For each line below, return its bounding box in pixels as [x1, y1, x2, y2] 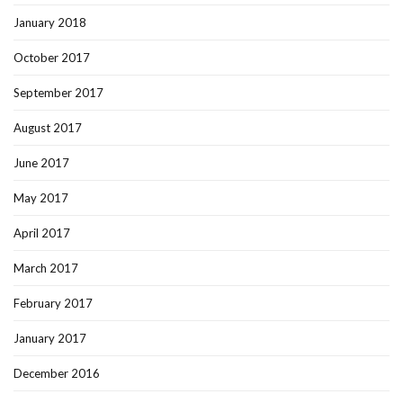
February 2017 [13, 296, 93, 311]
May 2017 [13, 191, 68, 206]
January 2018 [13, 15, 86, 31]
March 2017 [13, 261, 78, 276]
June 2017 [13, 156, 69, 171]
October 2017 [13, 50, 90, 66]
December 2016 [13, 366, 100, 381]
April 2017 [13, 226, 70, 241]
